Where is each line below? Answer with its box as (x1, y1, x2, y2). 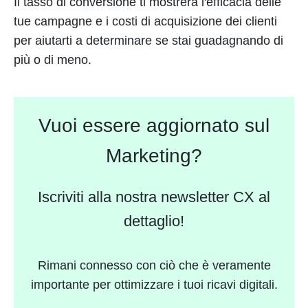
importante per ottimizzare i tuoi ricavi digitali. (30, 278, 278, 292)
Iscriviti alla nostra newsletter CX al (38, 188, 270, 206)
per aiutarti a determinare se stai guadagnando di (14, 34, 283, 47)
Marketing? (106, 145, 202, 167)
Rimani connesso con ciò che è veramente (37, 258, 271, 273)
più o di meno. (14, 53, 91, 67)
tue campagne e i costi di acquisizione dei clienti (14, 14, 277, 28)
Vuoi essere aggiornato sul (38, 115, 269, 137)
